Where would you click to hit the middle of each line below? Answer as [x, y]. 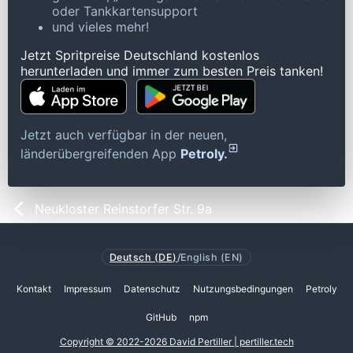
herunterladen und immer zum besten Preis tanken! [172, 71]
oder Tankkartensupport [125, 11]
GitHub [161, 318]
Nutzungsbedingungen [243, 289]
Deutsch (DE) [143, 257]
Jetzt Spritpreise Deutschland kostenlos [140, 56]
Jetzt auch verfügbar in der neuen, [124, 135]
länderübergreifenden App [100, 154]
